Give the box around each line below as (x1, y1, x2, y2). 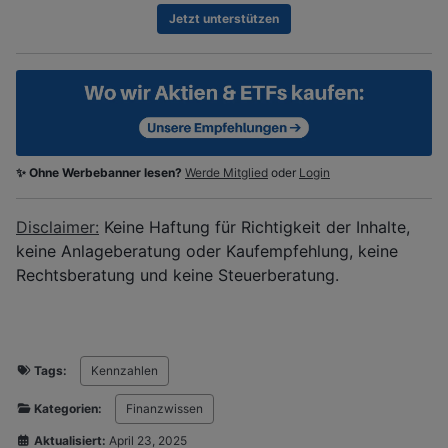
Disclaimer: (16, 217, 99, 238)
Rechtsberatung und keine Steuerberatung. (16, 265, 339, 286)
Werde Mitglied (185, 165, 268, 181)
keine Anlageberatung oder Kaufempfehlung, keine (16, 241, 398, 262)
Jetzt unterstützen (169, 10, 279, 26)
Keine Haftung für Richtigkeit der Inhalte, (99, 217, 410, 238)
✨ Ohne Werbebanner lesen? (16, 165, 185, 181)
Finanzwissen (126, 401, 203, 417)
